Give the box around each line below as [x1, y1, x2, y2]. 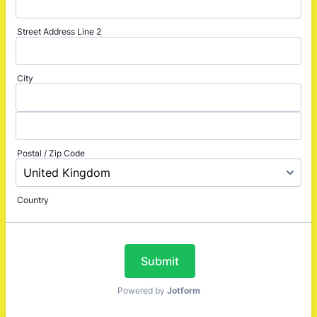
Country [17, 195, 49, 205]
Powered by [117, 285, 167, 296]
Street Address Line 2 [17, 26, 101, 37]
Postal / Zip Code [17, 148, 85, 158]
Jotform [166, 285, 200, 296]
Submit [140, 254, 179, 268]
